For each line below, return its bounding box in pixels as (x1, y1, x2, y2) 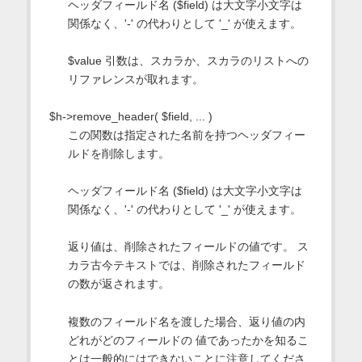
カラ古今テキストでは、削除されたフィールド (67, 259, 305, 272)
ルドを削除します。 (67, 147, 170, 161)
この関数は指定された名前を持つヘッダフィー (67, 128, 305, 142)
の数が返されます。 (67, 277, 170, 291)
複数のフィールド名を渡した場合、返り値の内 (67, 314, 305, 328)
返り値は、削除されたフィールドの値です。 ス (67, 240, 309, 254)
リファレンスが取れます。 (67, 73, 204, 86)
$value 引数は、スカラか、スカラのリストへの (67, 54, 309, 68)
